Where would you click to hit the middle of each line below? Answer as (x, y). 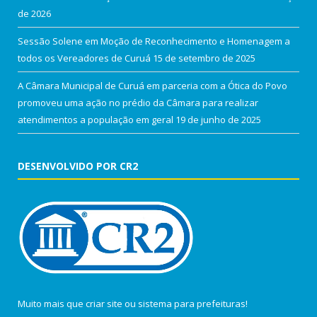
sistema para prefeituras (192, 304)
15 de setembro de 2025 (204, 58)
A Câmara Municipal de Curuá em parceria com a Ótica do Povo (152, 86)
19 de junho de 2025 (218, 120)
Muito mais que (52, 304)
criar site (104, 304)
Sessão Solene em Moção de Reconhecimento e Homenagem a (154, 41)
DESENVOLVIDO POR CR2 (78, 166)
